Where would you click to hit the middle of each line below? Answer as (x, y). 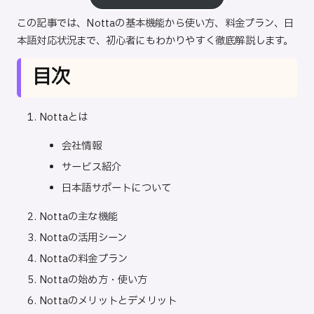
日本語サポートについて (117, 189)
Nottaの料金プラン (84, 259)
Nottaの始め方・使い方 (94, 280)
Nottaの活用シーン (83, 238)
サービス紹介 (92, 167)
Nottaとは (64, 117)
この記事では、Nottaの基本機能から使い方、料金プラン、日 (155, 23)
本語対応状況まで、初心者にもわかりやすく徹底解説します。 (155, 41)
